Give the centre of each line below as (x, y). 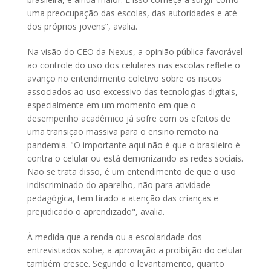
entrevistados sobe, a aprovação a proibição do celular (135, 250)
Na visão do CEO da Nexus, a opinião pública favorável (135, 52)
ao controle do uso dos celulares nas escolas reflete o (134, 65)
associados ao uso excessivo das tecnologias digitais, (132, 92)
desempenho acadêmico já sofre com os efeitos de (129, 119)
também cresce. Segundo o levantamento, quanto (126, 264)
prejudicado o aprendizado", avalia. (97, 212)
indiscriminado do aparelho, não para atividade (119, 185)
